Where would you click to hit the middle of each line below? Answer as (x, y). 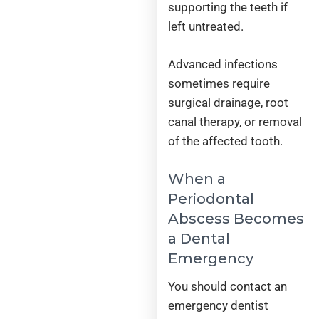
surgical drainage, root (229, 102)
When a (197, 179)
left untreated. (206, 27)
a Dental (199, 239)
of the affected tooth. (226, 141)
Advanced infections (223, 64)
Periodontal (211, 199)
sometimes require (219, 83)
